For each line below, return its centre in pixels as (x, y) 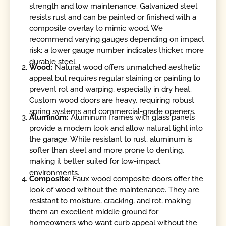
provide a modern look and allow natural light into (116, 128)
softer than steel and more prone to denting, (107, 151)
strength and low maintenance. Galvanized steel (114, 6)
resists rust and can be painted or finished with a (113, 17)
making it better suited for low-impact (95, 162)
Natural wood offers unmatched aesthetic (127, 67)
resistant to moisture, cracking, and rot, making (110, 201)
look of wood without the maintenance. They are (115, 189)
